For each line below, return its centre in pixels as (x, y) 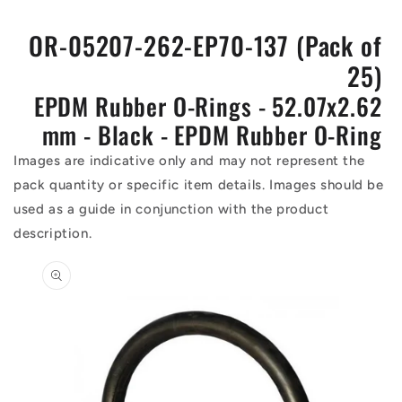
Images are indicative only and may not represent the (189, 161)
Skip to (38, 250)
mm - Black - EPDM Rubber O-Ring (212, 135)
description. (53, 234)
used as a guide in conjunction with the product (171, 210)
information (54, 282)
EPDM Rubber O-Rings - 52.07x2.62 (208, 106)
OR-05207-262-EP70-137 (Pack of (205, 46)
